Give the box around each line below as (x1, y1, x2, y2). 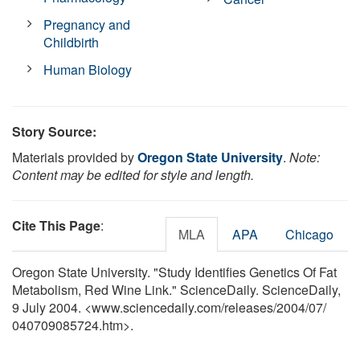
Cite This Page (12, 215, 100, 235)
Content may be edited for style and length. (12, 165, 254, 184)
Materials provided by (12, 147, 137, 166)
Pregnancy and (43, 14, 131, 34)
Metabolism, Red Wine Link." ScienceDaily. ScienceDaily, (12, 280, 341, 299)
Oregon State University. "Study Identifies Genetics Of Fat (12, 262, 337, 281)
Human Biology (43, 59, 133, 79)
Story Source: (12, 121, 96, 141)
